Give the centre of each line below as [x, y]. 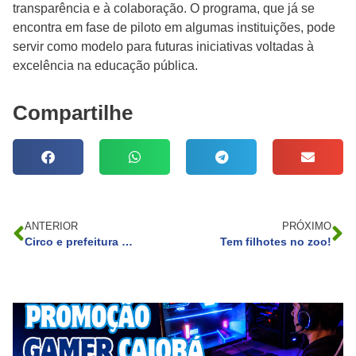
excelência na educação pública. [105, 65]
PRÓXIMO [307, 226]
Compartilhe [73, 113]
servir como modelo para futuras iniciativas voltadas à [163, 46]
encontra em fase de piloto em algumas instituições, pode [174, 27]
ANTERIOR [51, 226]
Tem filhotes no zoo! [276, 242]
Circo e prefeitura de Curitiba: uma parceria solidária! [127, 242]
